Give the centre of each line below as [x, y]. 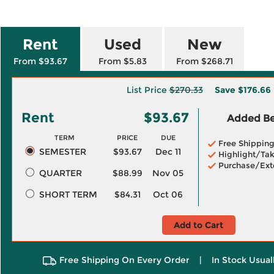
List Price [148, 90]
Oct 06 [168, 194]
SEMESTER [62, 152]
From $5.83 [122, 61]
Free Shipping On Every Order [124, 260]
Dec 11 [168, 152]
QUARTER [60, 173]
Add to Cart [198, 225]
